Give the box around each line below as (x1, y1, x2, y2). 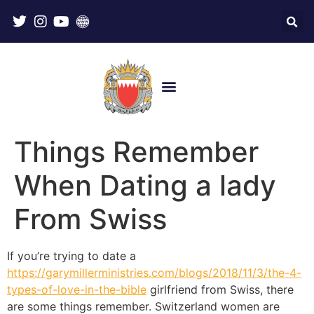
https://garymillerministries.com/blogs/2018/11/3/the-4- (7, 265, 301, 280)
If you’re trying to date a (7, 248, 136, 263)
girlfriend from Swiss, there (146, 282, 294, 296)
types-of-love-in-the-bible (7, 282, 146, 296)
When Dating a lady (14, 168, 276, 203)
